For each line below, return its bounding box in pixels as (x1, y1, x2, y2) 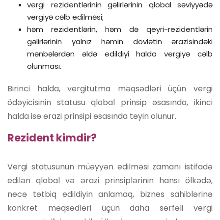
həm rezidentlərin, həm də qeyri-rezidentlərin (27, 24, 213, 34)
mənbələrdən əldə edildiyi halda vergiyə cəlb (27, 48, 213, 59)
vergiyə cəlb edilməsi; (27, 11, 104, 22)
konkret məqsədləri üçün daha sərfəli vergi (7, 202, 213, 214)
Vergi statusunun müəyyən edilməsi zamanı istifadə (7, 161, 213, 172)
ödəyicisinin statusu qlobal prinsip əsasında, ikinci (7, 96, 213, 108)
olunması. (27, 60, 61, 71)
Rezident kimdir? (7, 130, 97, 145)
